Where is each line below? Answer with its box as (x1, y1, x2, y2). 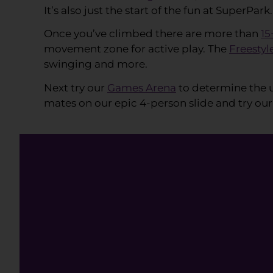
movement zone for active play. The (44, 43, 229, 55)
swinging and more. (44, 58, 147, 71)
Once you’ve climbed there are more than (44, 27, 261, 40)
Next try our (44, 81, 107, 94)
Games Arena (107, 81, 176, 94)
